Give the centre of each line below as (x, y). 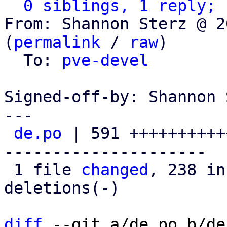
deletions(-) (62, 188)
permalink (57, 42)
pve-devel (105, 60)
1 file (47, 170)
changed (115, 170)
